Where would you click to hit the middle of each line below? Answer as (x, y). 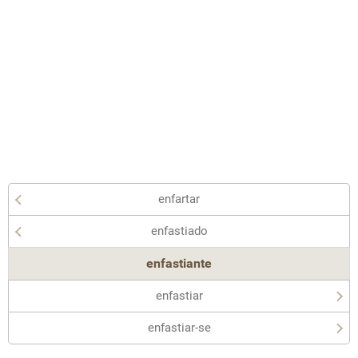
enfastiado (179, 231)
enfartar (179, 199)
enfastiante (179, 263)
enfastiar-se (179, 328)
